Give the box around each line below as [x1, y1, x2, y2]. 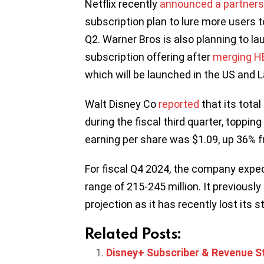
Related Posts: [85, 223, 181, 243]
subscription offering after [85, 50, 213, 63]
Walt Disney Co [85, 97, 159, 110]
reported [159, 97, 199, 110]
